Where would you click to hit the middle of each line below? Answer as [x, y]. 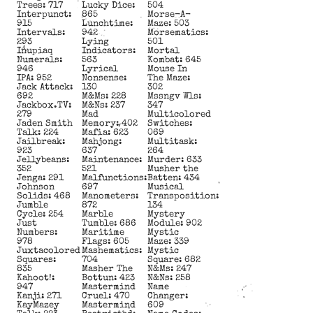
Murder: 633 [174, 160]
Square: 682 [174, 260]
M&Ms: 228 [104, 96]
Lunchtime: [108, 24]
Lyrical [100, 69]
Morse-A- [169, 15]
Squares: [36, 260]
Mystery [166, 214]
